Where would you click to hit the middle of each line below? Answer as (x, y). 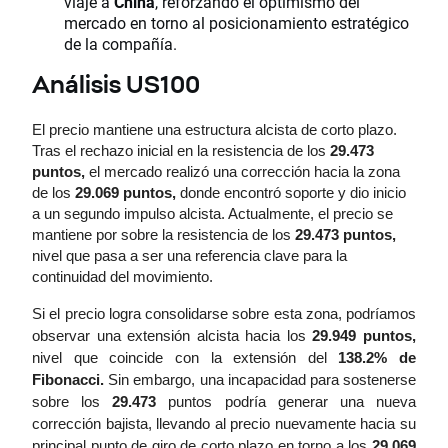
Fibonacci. (68, 380)
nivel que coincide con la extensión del (185, 358)
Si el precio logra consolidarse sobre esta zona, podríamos (224, 314)
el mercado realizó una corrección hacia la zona (242, 172)
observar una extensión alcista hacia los (172, 336)
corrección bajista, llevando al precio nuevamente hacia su (224, 424)
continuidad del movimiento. (122, 277)
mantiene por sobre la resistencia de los (163, 235)
